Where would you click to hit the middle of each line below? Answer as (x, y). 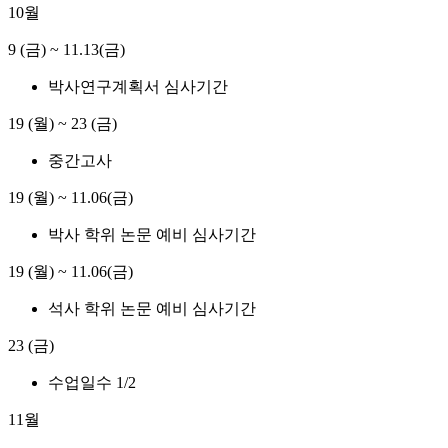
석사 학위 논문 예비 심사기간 (152, 309)
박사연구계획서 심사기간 (138, 87)
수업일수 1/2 (92, 383)
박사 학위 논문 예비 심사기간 (152, 235)
